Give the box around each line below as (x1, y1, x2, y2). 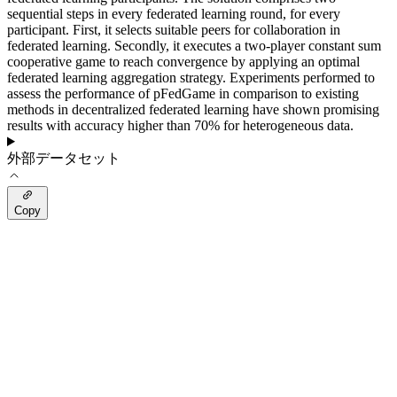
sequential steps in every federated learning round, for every (7, 6, 340, 21)
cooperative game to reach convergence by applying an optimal (7, 54, 360, 69)
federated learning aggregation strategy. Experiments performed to (7, 70, 375, 85)
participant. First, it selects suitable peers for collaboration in (7, 22, 340, 37)
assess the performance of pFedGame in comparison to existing (7, 86, 359, 101)
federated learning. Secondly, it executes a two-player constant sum (7, 38, 381, 53)
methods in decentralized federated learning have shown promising (7, 102, 379, 117)
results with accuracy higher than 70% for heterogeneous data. (7, 118, 354, 133)
